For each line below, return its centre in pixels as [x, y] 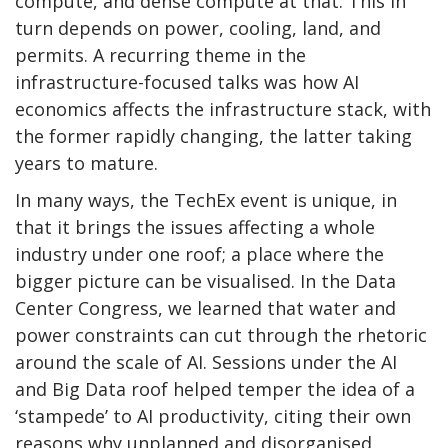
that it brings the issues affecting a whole [195, 226]
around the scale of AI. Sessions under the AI [206, 361]
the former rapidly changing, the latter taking [213, 135]
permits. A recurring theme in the [160, 54]
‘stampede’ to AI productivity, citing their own [213, 415]
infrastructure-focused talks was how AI [187, 81]
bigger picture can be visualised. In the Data [205, 280]
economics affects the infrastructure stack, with [223, 108]
